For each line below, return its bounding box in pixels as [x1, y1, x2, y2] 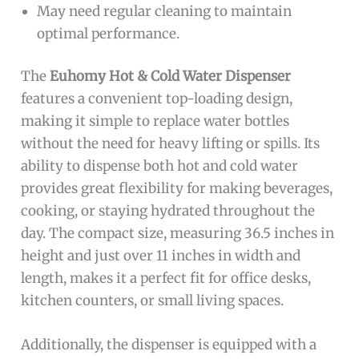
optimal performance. [37, 24, 180, 42]
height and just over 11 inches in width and [21, 247, 301, 265]
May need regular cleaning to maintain [37, 2, 292, 20]
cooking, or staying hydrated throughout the [21, 202, 316, 220]
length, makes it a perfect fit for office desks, [21, 269, 312, 288]
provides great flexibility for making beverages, [21, 179, 333, 198]
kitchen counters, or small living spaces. [21, 292, 284, 310]
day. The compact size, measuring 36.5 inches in [21, 224, 335, 243]
